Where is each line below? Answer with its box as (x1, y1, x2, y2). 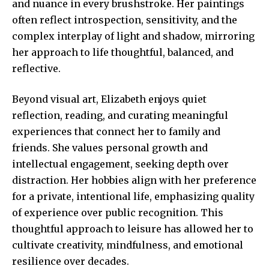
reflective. (12, 62, 61, 75)
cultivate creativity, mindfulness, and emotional (12, 239, 243, 252)
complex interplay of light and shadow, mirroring (12, 30, 255, 43)
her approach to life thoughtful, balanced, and (12, 46, 234, 59)
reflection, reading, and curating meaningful (12, 109, 228, 122)
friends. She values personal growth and (12, 142, 208, 154)
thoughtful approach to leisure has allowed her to (12, 223, 253, 235)
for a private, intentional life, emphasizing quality (12, 190, 255, 203)
